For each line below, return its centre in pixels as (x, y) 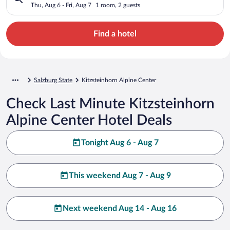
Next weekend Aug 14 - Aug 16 (120, 208)
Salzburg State (53, 80)
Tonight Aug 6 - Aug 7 (120, 142)
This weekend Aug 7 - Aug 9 (120, 175)
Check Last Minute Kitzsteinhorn (110, 103)
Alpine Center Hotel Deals (89, 120)
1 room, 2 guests (118, 5)
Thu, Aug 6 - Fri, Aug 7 (61, 5)
